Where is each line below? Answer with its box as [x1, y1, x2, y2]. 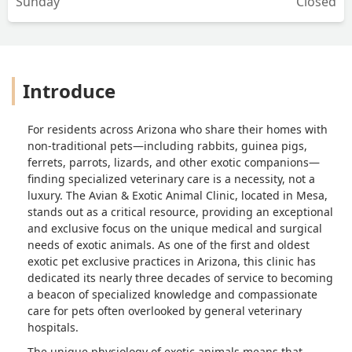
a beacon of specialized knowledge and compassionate [27, 286, 317, 302]
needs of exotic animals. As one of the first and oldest [27, 236, 310, 252]
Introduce [23, 77, 115, 104]
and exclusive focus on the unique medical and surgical [27, 220, 322, 236]
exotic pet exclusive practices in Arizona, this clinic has [27, 253, 316, 269]
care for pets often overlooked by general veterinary [27, 302, 302, 318]
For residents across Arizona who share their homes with [27, 121, 328, 137]
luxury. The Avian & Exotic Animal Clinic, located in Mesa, [27, 187, 328, 203]
